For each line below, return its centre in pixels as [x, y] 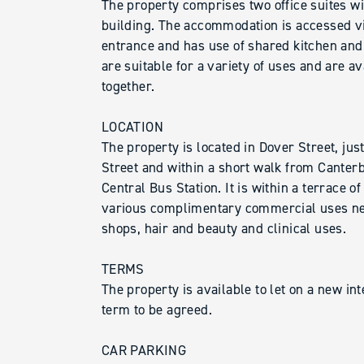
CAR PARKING [144, 350]
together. [128, 86]
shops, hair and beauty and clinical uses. [224, 228]
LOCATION [132, 127]
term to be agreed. [156, 310]
